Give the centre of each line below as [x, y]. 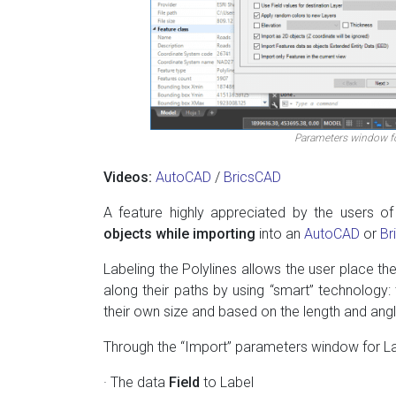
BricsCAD [252, 177]
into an [280, 233]
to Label [227, 382]
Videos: [128, 177]
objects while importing [179, 233]
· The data [136, 382]
